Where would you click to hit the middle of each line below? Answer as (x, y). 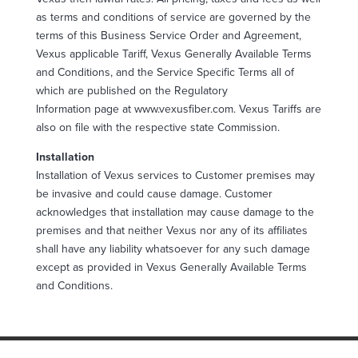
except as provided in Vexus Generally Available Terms (171, 267)
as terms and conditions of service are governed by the (173, 17)
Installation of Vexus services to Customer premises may (175, 175)
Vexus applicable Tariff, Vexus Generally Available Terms (173, 54)
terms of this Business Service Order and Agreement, (168, 35)
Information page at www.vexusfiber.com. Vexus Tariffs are (178, 109)
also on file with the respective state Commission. (157, 127)
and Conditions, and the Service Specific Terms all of (165, 72)
